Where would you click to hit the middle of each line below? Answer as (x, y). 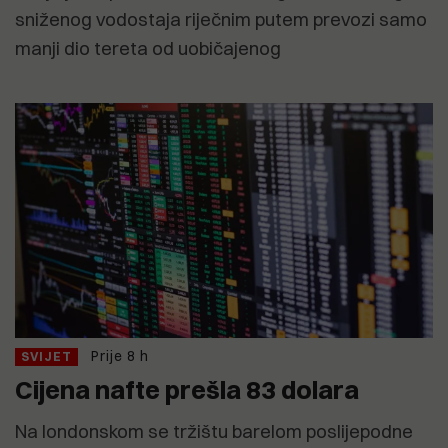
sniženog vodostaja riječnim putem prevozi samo (221, 20)
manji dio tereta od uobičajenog (148, 49)
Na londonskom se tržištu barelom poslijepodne (214, 432)
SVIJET (46, 357)
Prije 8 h (120, 356)
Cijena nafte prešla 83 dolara (187, 390)
